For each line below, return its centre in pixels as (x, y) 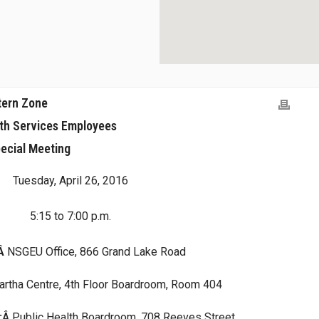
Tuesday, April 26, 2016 (70, 181)
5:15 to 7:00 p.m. (70, 216)
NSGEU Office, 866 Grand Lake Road (96, 252)
